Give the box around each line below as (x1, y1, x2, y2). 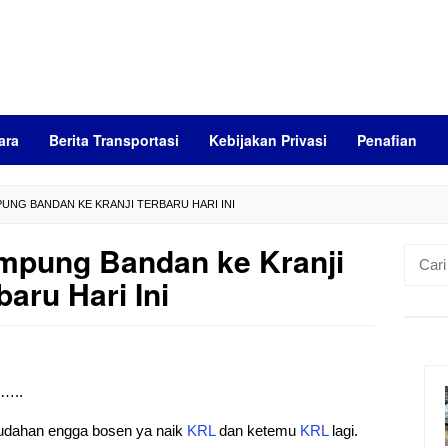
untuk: (403, 270, 443, 287)
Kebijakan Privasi (209, 130, 327, 150)
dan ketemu (215, 422, 300, 439)
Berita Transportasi (49, 130, 179, 150)
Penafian (357, 130, 417, 150)
